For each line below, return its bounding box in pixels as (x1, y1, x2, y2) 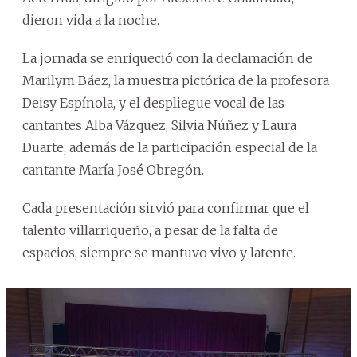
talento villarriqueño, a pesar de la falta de (22, 222, 278, 239)
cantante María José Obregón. (22, 162, 204, 178)
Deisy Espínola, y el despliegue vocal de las (22, 95, 284, 112)
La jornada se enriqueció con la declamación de (22, 50, 312, 67)
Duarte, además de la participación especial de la (22, 139, 317, 156)
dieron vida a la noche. (22, 12, 159, 29)
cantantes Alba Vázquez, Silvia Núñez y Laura (22, 117, 296, 134)
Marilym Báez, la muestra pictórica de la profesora (22, 73, 329, 89)
